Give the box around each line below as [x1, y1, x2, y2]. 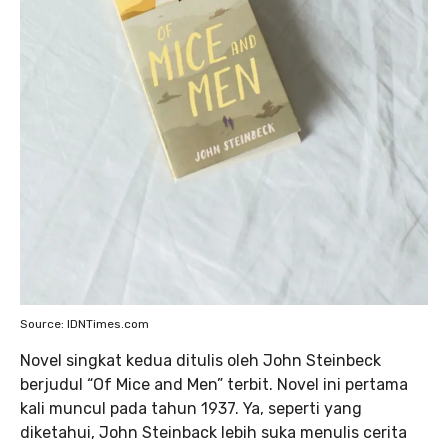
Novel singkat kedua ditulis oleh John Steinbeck [20, 350, 381, 370]
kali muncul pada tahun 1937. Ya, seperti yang [20, 398, 362, 418]
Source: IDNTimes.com [20, 316, 149, 331]
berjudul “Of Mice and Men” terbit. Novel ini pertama [20, 374, 408, 394]
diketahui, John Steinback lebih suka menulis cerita [20, 422, 407, 442]
